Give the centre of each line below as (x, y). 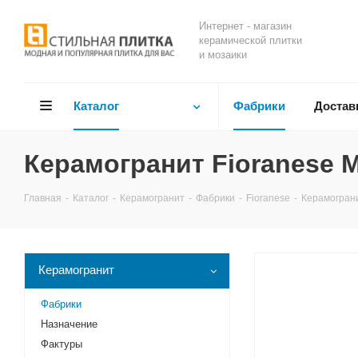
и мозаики (223, 55)
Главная (43, 198)
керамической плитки (251, 40)
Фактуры (62, 344)
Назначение (69, 324)
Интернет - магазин (245, 26)
